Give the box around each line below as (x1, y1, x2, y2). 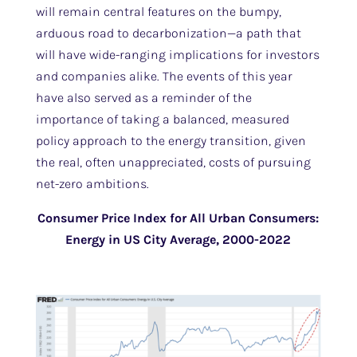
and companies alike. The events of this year (35, 69, 292, 84)
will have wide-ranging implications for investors (35, 47, 320, 62)
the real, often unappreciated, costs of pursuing (35, 155, 311, 170)
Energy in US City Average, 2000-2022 (65, 232, 292, 247)
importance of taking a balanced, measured (35, 112, 289, 127)
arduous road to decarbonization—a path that (35, 25, 301, 41)
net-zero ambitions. (35, 176, 149, 191)
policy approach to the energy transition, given (35, 133, 306, 148)
